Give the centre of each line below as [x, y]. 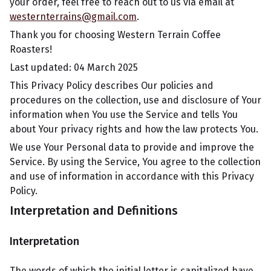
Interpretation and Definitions [94, 211]
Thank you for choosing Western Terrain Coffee [115, 35]
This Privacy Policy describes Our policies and [112, 86]
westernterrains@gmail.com [73, 17]
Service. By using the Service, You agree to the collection [135, 162]
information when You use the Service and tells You [124, 115]
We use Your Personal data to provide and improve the [132, 147]
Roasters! [31, 49]
